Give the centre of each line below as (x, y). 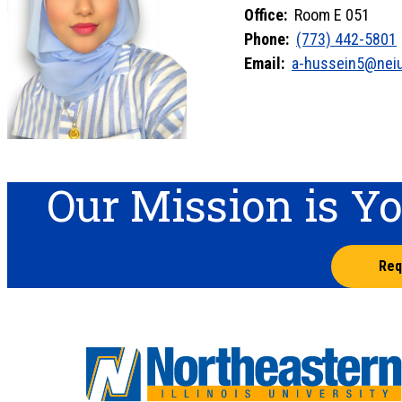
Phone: (267, 39)
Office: (266, 14)
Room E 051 (328, 14)
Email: (264, 63)
